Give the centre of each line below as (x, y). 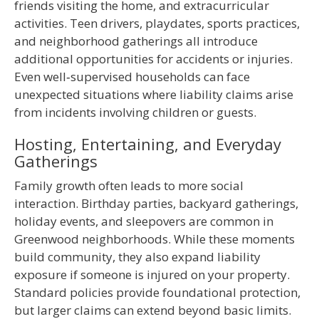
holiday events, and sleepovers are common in (144, 221)
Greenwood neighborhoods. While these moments (155, 239)
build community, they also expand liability (137, 257)
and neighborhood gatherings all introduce (136, 41)
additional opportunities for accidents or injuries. (153, 59)
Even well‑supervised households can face (132, 77)
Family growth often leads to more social (129, 186)
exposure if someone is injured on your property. (152, 275)
